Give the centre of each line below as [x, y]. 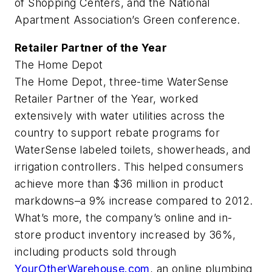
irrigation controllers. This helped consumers [129, 166]
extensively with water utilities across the [120, 115]
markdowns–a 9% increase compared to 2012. [134, 200]
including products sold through [96, 251]
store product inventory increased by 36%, [125, 234]
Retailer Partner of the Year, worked [107, 98]
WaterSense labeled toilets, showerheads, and [133, 149]
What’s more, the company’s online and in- [124, 217]
